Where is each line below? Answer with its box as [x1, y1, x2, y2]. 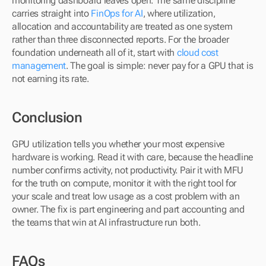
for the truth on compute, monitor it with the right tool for [12, 178, 237, 189]
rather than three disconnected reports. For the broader [12, 34, 229, 45]
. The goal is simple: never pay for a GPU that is [66, 60, 254, 71]
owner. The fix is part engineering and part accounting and [12, 204, 245, 215]
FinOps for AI [91, 8, 143, 19]
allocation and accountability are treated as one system [12, 21, 233, 32]
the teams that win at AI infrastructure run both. [12, 217, 201, 228]
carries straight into [12, 8, 91, 19]
